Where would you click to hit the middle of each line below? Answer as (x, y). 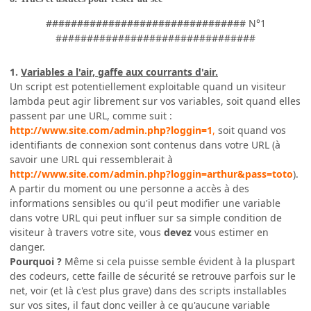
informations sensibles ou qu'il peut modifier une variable (145, 203)
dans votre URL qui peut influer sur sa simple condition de (146, 218)
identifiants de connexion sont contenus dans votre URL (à (145, 145)
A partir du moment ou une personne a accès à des (129, 189)
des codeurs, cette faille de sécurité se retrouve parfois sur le (153, 276)
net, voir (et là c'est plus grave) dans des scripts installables (148, 291)
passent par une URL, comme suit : (91, 116)
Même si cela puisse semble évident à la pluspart (178, 262)
